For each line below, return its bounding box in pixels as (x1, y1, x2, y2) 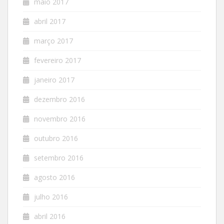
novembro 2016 (34, 114, 85, 124)
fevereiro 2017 (34, 55, 81, 65)
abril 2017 (34, 16, 65, 26)
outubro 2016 (34, 133, 78, 143)
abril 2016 (34, 211, 65, 221)
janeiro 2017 (34, 75, 74, 85)
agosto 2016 (34, 172, 75, 182)
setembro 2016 (34, 153, 83, 163)
